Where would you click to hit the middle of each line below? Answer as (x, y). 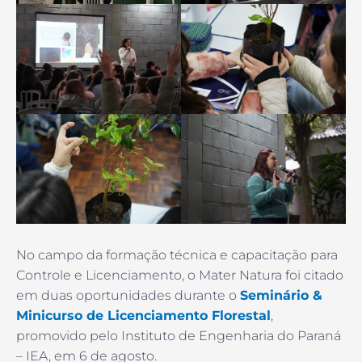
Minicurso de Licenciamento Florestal (143, 315)
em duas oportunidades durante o (128, 295)
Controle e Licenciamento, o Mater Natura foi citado (180, 275)
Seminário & (281, 295)
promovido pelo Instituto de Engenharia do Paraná (179, 335)
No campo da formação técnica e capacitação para (177, 255)
